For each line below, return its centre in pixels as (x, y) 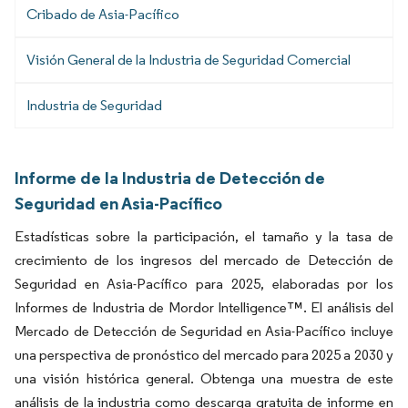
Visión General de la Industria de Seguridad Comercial (189, 60)
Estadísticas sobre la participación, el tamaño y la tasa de (204, 237)
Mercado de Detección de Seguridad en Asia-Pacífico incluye (204, 331)
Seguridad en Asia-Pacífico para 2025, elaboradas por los (204, 284)
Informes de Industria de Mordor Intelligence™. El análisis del (204, 308)
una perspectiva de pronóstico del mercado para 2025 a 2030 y (204, 355)
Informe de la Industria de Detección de (170, 178)
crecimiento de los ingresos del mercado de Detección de (204, 260)
